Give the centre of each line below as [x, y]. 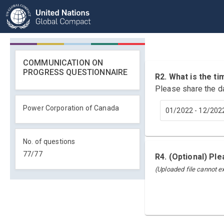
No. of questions [49, 141]
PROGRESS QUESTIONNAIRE [75, 72]
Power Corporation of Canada [71, 108]
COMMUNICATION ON [63, 63]
